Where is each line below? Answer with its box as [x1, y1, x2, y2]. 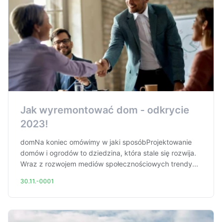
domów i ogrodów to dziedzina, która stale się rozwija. [20, 149, 196, 157]
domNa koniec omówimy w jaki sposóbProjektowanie [20, 138, 192, 146]
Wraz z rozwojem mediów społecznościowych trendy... [20, 160, 198, 168]
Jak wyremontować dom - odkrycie [20, 104, 189, 116]
